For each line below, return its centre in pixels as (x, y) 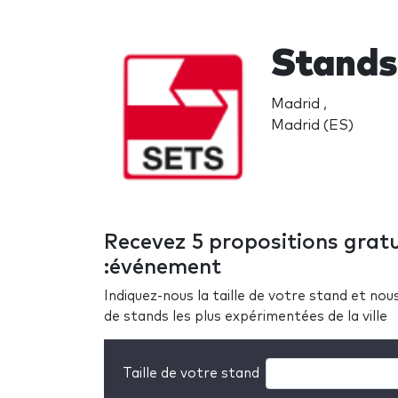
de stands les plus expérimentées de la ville (246, 316)
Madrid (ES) (312, 125)
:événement (163, 267)
